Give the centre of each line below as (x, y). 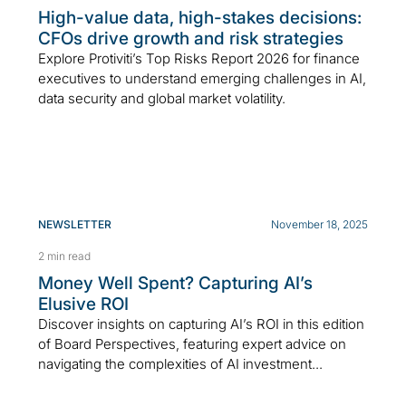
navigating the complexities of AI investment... (180, 364)
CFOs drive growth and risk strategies (191, 39)
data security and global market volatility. (162, 99)
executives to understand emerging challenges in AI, (202, 79)
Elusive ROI (83, 304)
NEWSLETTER (75, 225)
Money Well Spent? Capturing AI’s (175, 284)
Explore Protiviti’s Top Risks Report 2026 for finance (199, 59)
